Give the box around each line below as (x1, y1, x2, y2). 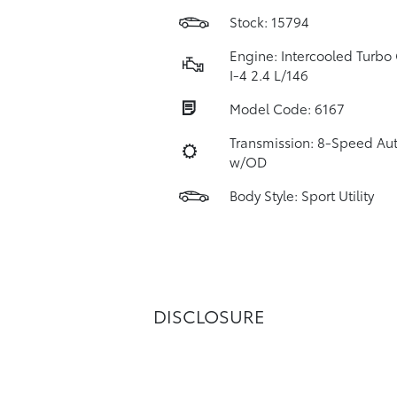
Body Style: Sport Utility (229, 185, 374, 205)
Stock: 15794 (229, 12, 309, 31)
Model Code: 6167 (229, 98, 345, 118)
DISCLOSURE (153, 303, 265, 328)
